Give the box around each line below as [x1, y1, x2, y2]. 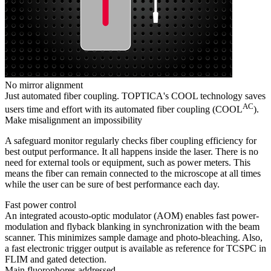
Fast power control [5, 200, 76, 211]
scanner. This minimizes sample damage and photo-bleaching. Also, [5, 232, 263, 243]
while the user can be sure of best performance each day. [5, 179, 220, 190]
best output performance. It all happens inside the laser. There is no [5, 146, 258, 157]
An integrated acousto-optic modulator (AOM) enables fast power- [5, 211, 259, 221]
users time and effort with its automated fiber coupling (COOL [5, 104, 243, 115]
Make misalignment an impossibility [5, 115, 142, 126]
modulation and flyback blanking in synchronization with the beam [5, 221, 260, 232]
